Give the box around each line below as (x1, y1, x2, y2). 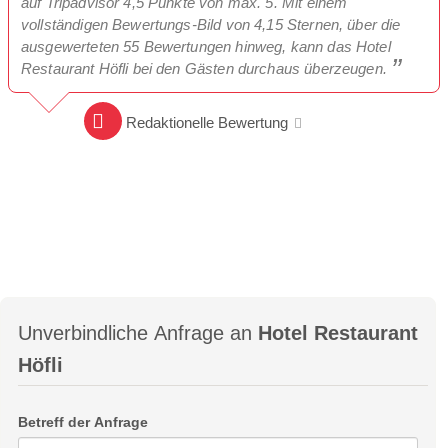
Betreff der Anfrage (18, 413, 148, 430)
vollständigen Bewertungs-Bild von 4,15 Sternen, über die (21, 15, 401, 33)
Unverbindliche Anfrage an (18, 321, 258, 344)
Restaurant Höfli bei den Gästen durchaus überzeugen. (21, 59, 392, 77)
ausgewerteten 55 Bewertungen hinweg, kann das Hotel (21, 37, 391, 55)
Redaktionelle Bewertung (125, 113, 288, 131)
